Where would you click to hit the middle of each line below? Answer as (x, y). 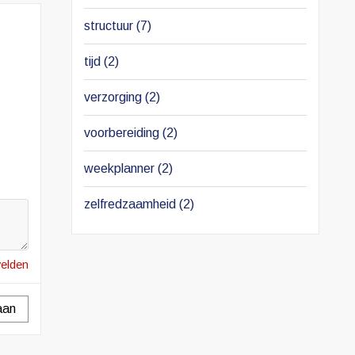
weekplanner (120, 168)
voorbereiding (123, 133)
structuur (110, 26)
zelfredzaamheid (131, 204)
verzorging (114, 97)
